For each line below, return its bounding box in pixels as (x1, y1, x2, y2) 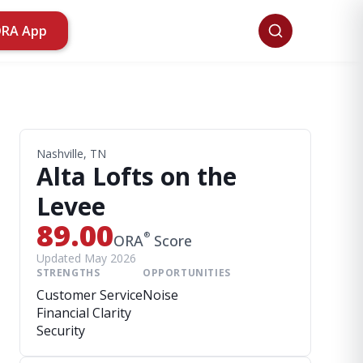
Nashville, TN (36, 146, 106, 161)
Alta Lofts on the (36, 160, 237, 193)
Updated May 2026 (36, 250, 136, 266)
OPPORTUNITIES (143, 266, 231, 280)
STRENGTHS (36, 266, 100, 280)
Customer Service (36, 286, 143, 304)
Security (36, 322, 85, 340)
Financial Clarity (36, 304, 131, 322)
